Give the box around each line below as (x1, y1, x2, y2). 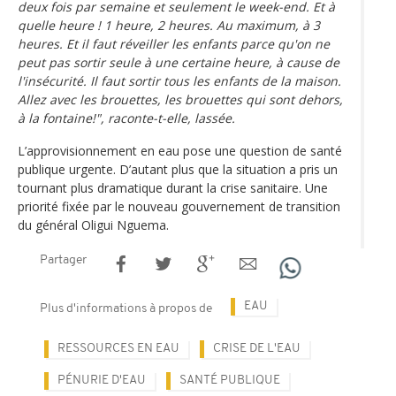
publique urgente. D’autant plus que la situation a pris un (18, 160, 338, 178)
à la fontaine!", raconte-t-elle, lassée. (18, 109, 235, 126)
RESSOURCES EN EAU (57, 341, 179, 355)
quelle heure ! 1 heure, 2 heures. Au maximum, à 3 (18, 16, 320, 34)
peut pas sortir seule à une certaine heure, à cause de (18, 53, 339, 71)
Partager (40, 253, 87, 267)
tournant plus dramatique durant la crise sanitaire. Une (18, 179, 328, 196)
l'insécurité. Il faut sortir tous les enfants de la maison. (18, 72, 341, 89)
